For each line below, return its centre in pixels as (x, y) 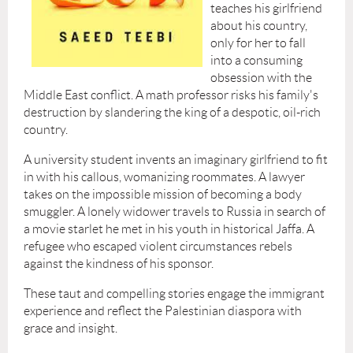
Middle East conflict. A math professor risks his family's (171, 95)
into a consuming (256, 60)
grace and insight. (72, 328)
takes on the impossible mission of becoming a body (163, 194)
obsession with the (261, 77)
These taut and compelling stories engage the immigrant (174, 293)
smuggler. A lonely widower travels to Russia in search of (175, 211)
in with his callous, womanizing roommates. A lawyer (164, 176)
